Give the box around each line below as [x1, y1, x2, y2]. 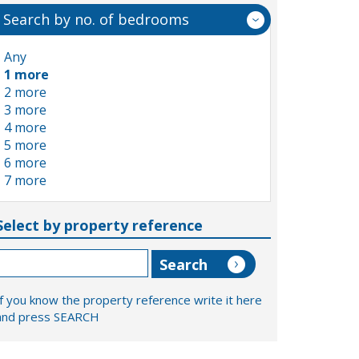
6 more [4, 154, 46, 171]
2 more [4, 83, 46, 101]
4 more [4, 119, 46, 136]
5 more [4, 136, 46, 154]
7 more [4, 171, 46, 189]
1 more [4, 66, 49, 83]
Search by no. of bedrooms [3, 10, 189, 29]
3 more [4, 101, 46, 119]
